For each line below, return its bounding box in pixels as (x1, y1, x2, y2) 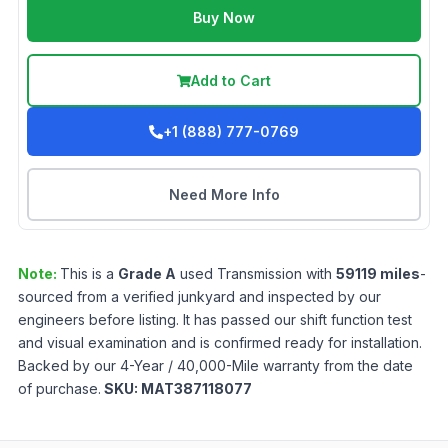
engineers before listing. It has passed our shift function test (18, 311, 412, 329)
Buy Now (193, 9, 255, 27)
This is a (60, 265, 118, 283)
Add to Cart (191, 72, 271, 90)
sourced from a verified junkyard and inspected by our (18, 288, 381, 306)
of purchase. (18, 380, 101, 398)
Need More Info (168, 186, 280, 204)
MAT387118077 (141, 380, 252, 398)
